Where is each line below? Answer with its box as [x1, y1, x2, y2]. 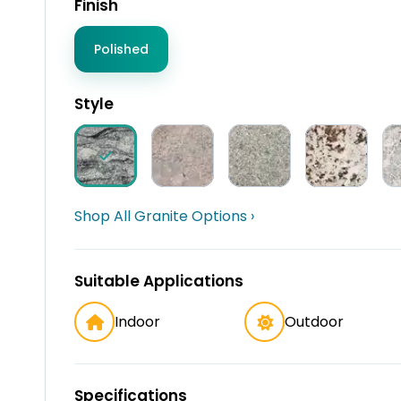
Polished [94, 40, 149, 59]
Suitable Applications [74, 270, 243, 293]
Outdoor [285, 311, 344, 333]
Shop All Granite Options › [74, 206, 254, 227]
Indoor [115, 311, 160, 333]
